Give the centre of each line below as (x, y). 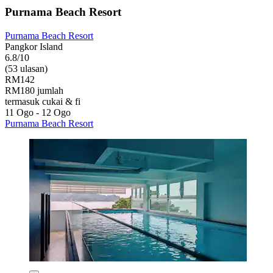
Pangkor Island (34, 46)
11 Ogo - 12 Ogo (38, 112)
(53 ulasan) (26, 68)
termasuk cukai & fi (43, 101)
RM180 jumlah (34, 90)
